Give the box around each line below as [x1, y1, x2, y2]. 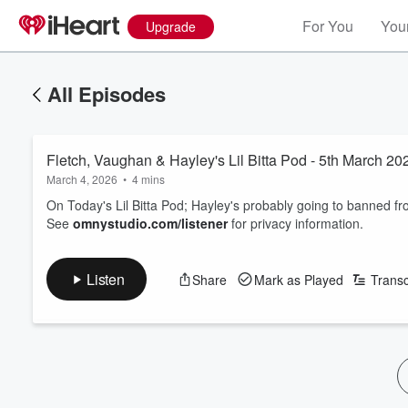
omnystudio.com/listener [73, 214, 228, 232]
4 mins [132, 171, 165, 187]
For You [302, 15, 353, 36]
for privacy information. [228, 214, 363, 232]
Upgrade [146, 17, 196, 36]
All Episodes [47, 79, 166, 108]
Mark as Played [253, 270, 343, 289]
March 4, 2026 [46, 171, 117, 187]
